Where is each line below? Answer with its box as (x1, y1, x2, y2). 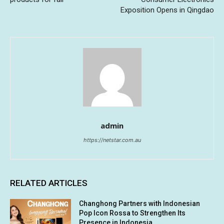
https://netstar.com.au (83, 136, 141, 144)
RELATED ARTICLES (10, 178, 87, 188)
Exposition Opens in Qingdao (120, 5, 214, 15)
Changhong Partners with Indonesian (79, 199, 200, 208)
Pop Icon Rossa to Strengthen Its (79, 209, 186, 217)
